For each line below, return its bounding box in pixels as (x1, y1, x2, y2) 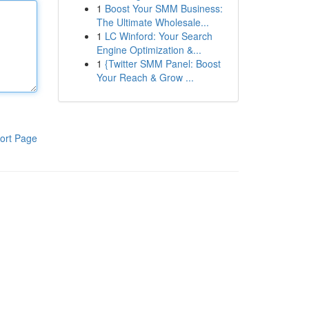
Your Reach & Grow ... (96, 70, 194, 84)
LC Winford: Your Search (104, 29, 212, 43)
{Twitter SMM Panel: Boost (104, 57, 221, 70)
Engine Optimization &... (96, 43, 201, 57)
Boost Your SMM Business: (104, 1, 223, 15)
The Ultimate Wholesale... (96, 15, 209, 29)
